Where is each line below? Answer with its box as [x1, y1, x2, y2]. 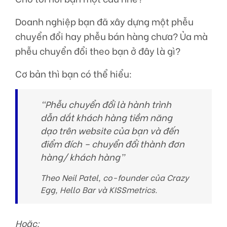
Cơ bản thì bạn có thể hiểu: [15, 67, 132, 81]
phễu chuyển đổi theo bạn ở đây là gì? [15, 44, 180, 58]
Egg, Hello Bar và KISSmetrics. [41, 183, 157, 196]
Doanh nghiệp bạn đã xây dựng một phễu [15, 15, 194, 28]
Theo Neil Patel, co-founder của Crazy [41, 171, 189, 183]
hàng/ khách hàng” [41, 150, 125, 164]
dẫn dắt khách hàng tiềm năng [41, 110, 172, 124]
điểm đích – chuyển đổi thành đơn [41, 137, 184, 150]
